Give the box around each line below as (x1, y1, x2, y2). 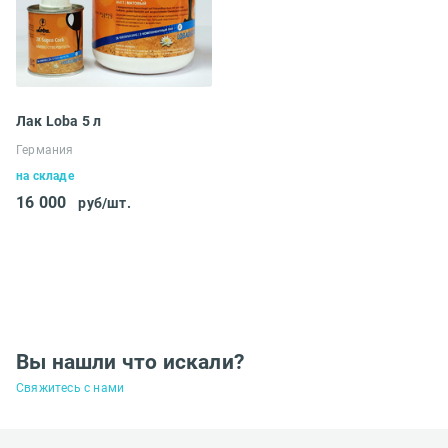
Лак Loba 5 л (16, 112, 102, 129)
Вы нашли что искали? (16, 349, 244, 374)
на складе (16, 168, 74, 183)
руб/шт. (78, 194, 131, 211)
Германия (16, 142, 74, 157)
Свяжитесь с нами (16, 380, 125, 395)
